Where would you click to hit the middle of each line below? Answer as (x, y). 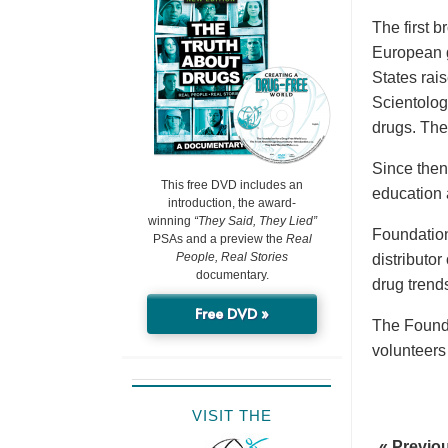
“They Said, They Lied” (255, 221)
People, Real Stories (232, 257)
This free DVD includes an (232, 185)
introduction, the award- (232, 203)
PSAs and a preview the (219, 239)
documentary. (232, 275)
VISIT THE (231, 416)
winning (170, 221)
